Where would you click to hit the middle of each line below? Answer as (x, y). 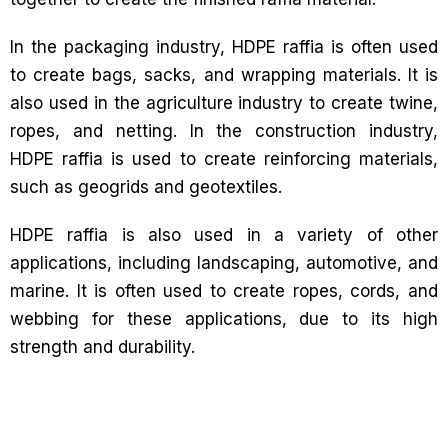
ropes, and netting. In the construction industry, (224, 131)
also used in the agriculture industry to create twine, (224, 103)
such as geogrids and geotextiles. (146, 187)
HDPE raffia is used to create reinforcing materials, (224, 159)
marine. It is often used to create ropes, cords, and (224, 291)
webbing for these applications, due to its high (224, 319)
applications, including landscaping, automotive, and (224, 263)
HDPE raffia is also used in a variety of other (224, 235)
